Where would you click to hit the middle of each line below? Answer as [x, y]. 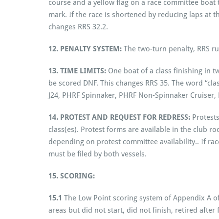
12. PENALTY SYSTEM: [85, 49]
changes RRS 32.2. [78, 27]
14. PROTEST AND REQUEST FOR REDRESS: [119, 117]
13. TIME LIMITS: [78, 71]
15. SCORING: [72, 176]
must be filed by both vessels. [98, 154]
